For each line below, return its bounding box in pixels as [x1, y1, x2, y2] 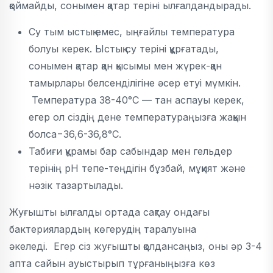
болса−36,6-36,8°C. [29, 128, 121, 140]
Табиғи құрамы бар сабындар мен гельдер [29, 145, 232, 157]
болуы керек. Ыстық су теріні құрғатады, [29, 43, 219, 55]
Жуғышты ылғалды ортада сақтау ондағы [9, 206, 210, 218]
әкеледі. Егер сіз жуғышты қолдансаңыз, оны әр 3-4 [9, 240, 262, 252]
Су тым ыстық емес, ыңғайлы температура [29, 26, 235, 38]
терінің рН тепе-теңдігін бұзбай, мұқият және [29, 162, 246, 174]
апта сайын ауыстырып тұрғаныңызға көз [9, 257, 215, 269]
